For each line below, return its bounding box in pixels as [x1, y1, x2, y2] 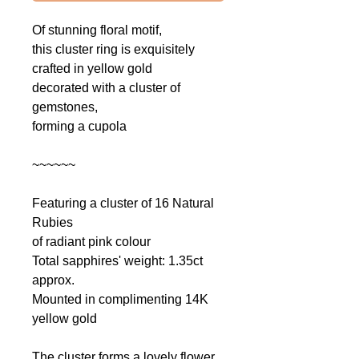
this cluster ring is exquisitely [32, 42, 195, 57]
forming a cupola [32, 119, 127, 134]
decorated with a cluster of [32, 81, 180, 95]
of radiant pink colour [32, 235, 151, 249]
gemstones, [32, 100, 98, 115]
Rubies [32, 216, 73, 230]
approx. [32, 273, 75, 288]
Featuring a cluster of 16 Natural [32, 196, 214, 211]
